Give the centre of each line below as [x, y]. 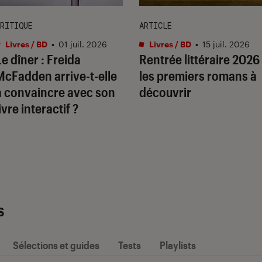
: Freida [60, 59]
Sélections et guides [56, 245]
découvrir [165, 92]
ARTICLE [156, 25]
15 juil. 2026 [226, 44]
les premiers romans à [198, 75]
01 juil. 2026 [83, 44]
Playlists [178, 245]
